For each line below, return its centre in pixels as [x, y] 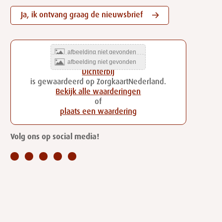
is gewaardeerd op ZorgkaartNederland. [98, 84]
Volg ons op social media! [55, 139]
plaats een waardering [98, 114]
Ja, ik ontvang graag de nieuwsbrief [82, 17]
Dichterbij [98, 74]
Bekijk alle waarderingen [98, 94]
